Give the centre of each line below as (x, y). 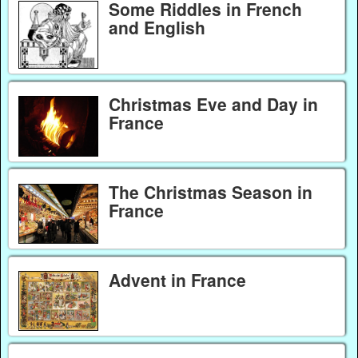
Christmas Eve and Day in (213, 104)
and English (157, 27)
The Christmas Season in (210, 191)
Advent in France (177, 279)
